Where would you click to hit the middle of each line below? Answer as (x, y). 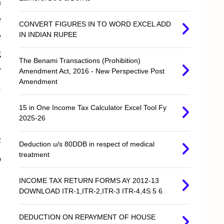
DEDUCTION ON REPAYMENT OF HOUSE (87, 217)
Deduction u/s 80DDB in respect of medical (87, 144)
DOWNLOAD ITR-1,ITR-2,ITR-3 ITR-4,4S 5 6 (91, 191)
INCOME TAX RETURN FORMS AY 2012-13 (89, 181)
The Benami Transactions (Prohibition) (80, 61)
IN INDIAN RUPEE (48, 35)
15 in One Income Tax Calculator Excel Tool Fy (93, 108)
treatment (34, 155)
